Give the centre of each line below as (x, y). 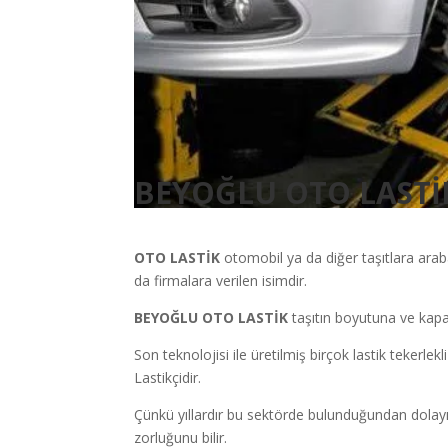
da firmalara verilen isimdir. (221, 281)
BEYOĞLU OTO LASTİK (213, 318)
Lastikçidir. (168, 378)
